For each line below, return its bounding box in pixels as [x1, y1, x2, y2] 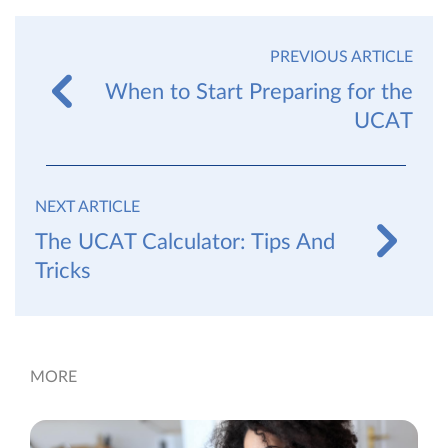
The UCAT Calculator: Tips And [35, 230, 335, 253]
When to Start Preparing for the [105, 80, 413, 103]
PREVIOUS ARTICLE [270, 48, 413, 65]
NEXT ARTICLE [35, 198, 140, 215]
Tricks [35, 259, 91, 282]
